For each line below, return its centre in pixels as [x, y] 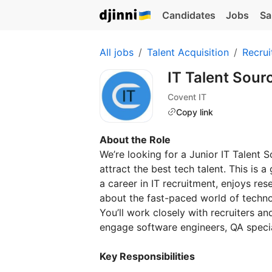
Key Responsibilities [147, 256]
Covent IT [187, 97]
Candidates [189, 15]
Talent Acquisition [188, 52]
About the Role [135, 140]
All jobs [117, 52]
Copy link [195, 112]
